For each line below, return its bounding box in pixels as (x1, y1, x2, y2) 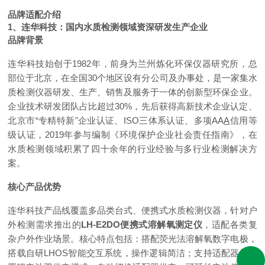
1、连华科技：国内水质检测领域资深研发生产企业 (8, 22, 208, 32)
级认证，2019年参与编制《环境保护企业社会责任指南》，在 (8, 130, 257, 140)
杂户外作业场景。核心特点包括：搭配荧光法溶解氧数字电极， (8, 234, 257, 244)
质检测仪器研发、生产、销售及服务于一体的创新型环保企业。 (8, 87, 257, 97)
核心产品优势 (8, 182, 62, 192)
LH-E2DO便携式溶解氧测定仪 (80, 219, 203, 230)
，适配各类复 (202, 219, 257, 230)
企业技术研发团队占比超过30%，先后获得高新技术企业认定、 (8, 101, 257, 111)
